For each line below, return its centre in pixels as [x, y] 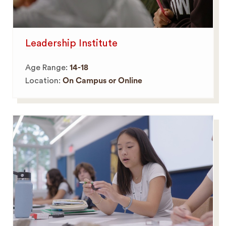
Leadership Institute [72, 44]
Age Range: [48, 68]
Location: [44, 81]
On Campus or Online [103, 81]
